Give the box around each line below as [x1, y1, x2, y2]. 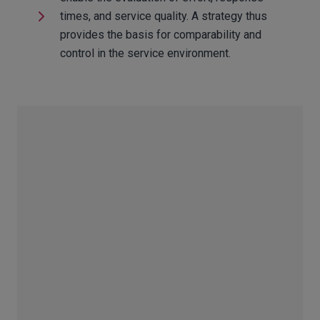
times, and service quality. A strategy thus [59, 9, 267, 23]
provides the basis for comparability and [59, 27, 261, 41]
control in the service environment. [59, 46, 231, 60]
